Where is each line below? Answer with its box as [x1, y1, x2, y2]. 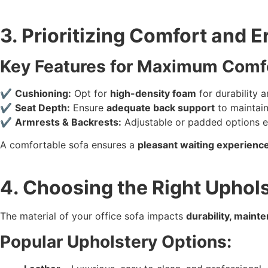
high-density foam [110, 87, 196, 99]
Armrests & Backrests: [15, 115, 121, 128]
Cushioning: [15, 87, 71, 99]
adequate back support [106, 101, 215, 114]
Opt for [71, 87, 110, 99]
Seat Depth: [15, 101, 70, 114]
